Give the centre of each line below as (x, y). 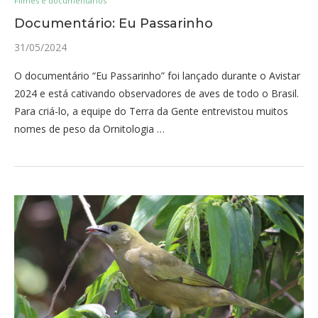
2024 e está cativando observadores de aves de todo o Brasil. (157, 93)
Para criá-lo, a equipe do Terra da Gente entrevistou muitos (151, 111)
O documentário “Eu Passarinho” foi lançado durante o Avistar (157, 76)
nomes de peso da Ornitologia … (89, 129)
